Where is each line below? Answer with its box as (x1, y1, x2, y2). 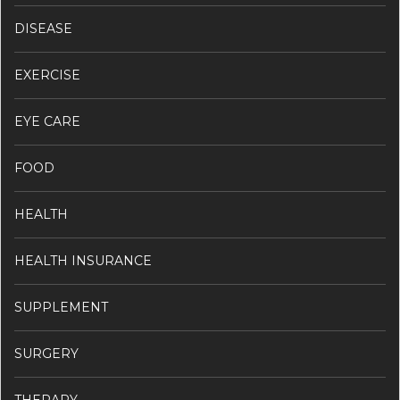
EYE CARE (14, 112, 80, 129)
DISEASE (14, 20, 72, 37)
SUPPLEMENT (14, 298, 108, 315)
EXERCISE (14, 66, 80, 83)
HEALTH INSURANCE (14, 252, 152, 269)
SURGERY (14, 345, 79, 362)
